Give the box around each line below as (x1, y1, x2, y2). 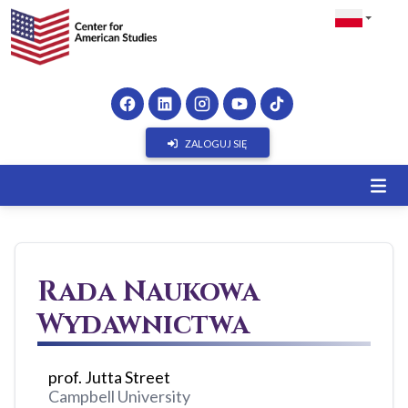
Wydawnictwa (37, 307, 250, 344)
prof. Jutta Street (48, 367, 170, 388)
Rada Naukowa (37, 274, 260, 311)
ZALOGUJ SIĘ (185, 137, 248, 149)
